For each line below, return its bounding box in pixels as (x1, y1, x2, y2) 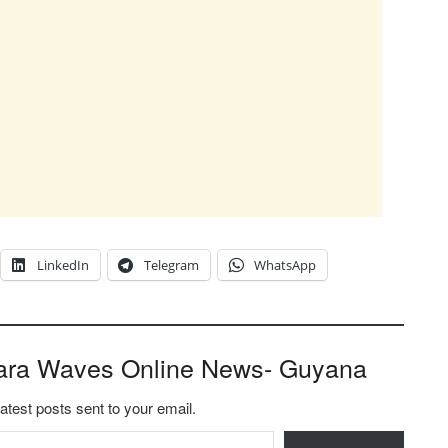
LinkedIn (37, 255, 89, 274)
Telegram (144, 255, 199, 274)
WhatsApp (254, 255, 316, 274)
